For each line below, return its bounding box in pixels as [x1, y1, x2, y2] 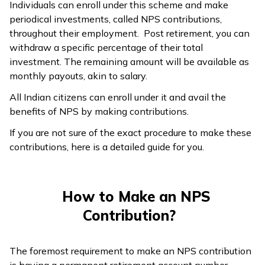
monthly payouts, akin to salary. [9, 69, 147, 82]
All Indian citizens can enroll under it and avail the [9, 91, 226, 103]
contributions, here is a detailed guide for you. [9, 140, 204, 153]
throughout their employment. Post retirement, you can [9, 27, 250, 39]
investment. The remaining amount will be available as [9, 55, 249, 67]
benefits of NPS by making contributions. [9, 105, 189, 117]
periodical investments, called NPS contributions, [9, 12, 222, 25]
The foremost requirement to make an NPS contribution [9, 244, 251, 257]
